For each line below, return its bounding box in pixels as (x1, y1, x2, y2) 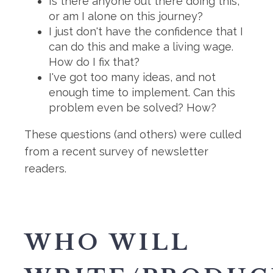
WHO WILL (24, 229, 190, 256)
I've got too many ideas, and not (49, 71, 216, 83)
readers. (24, 162, 66, 175)
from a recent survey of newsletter (24, 145, 208, 158)
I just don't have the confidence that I (49, 25, 243, 38)
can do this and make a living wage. (49, 40, 233, 53)
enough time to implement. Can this (49, 86, 235, 99)
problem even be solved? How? (49, 101, 216, 114)
